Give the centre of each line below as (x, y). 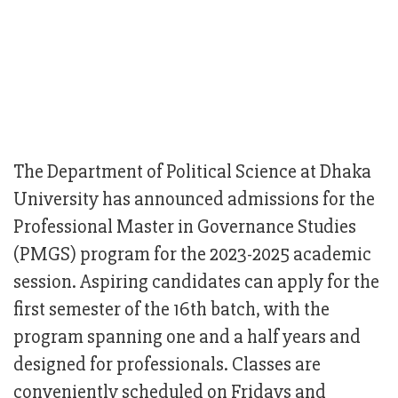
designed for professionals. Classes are (167, 365)
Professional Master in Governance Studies (185, 227)
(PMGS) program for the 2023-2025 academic (192, 255)
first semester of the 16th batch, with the (171, 310)
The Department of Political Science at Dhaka (192, 172)
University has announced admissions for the (194, 200)
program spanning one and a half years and (187, 338)
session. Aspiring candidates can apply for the (196, 283)
